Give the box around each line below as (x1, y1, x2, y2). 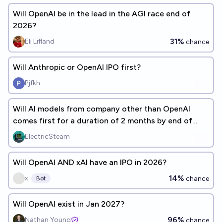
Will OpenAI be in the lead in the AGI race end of (13, 9, 190, 18)
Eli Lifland (25, 37, 55, 46)
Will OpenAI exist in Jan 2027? (13, 199, 124, 209)
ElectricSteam (25, 132, 70, 141)
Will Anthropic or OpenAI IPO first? (13, 62, 141, 72)
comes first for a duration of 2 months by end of (13, 116, 192, 125)
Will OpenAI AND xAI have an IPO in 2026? (13, 158, 166, 167)
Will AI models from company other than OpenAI (13, 104, 190, 113)
